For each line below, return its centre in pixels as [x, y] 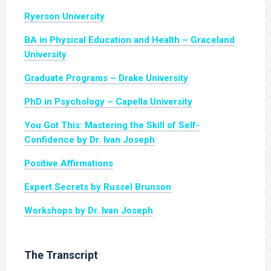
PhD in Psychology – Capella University [108, 102]
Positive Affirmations [69, 164]
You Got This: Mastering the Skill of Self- [112, 126]
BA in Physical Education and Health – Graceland [129, 40]
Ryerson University [64, 17]
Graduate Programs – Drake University [106, 78]
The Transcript [61, 255]
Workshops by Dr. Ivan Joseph [89, 211]
